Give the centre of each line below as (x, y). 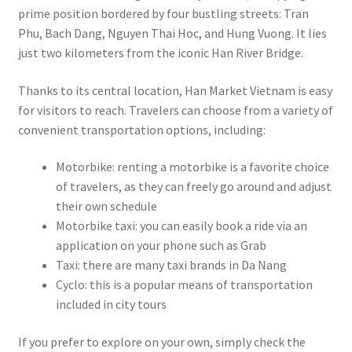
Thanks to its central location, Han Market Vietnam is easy (175, 90)
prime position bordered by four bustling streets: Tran (163, 13)
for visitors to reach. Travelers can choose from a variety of (175, 110)
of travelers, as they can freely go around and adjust (193, 187)
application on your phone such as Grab (161, 246)
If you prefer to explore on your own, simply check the (161, 341)
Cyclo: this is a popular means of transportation (184, 285)
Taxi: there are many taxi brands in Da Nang (171, 265)
